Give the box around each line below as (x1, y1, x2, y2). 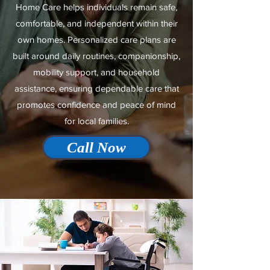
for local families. (64, 116, 129, 126)
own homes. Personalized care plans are (17, 34, 176, 45)
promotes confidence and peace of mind (17, 99, 176, 110)
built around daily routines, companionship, (13, 51, 180, 61)
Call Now (67, 139, 126, 155)
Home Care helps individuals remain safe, (16, 2, 177, 12)
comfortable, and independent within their (15, 18, 178, 28)
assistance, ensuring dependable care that (14, 83, 179, 93)
